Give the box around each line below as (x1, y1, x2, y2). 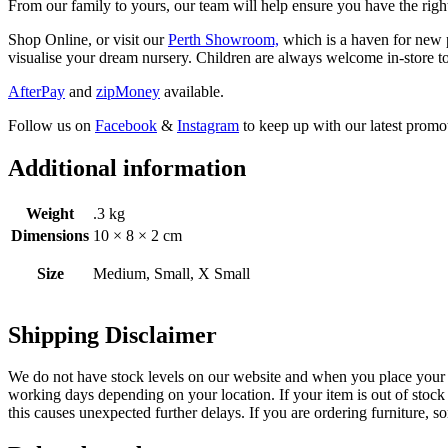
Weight (26, 204, 74, 222)
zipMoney (96, 82, 160, 100)
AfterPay (8, 82, 65, 100)
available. (160, 82, 224, 100)
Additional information (8, 154, 246, 181)
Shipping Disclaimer (8, 321, 217, 348)
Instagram (177, 116, 239, 134)
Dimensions (11, 226, 89, 244)
